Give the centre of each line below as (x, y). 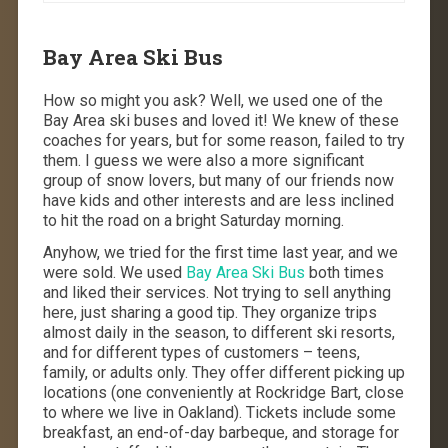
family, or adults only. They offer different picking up (223, 372)
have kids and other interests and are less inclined (218, 200)
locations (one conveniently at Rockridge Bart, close (223, 392)
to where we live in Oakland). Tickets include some (219, 412)
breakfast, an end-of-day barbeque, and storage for (220, 432)
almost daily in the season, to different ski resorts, (218, 332)
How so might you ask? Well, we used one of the (212, 100)
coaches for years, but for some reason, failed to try (223, 140)
